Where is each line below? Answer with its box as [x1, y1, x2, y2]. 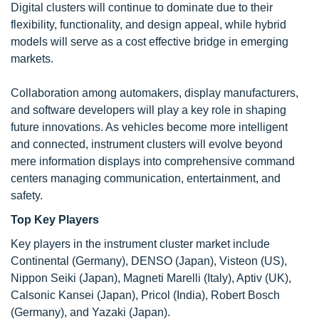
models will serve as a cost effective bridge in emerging [11, 35, 288, 48]
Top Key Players [11, 213, 99, 226]
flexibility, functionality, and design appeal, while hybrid [11, 18, 286, 31]
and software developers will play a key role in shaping [11, 103, 286, 116]
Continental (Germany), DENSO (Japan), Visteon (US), [11, 254, 287, 267]
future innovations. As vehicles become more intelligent [11, 120, 288, 133]
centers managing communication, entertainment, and [11, 172, 281, 184]
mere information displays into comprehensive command [11, 155, 295, 167]
